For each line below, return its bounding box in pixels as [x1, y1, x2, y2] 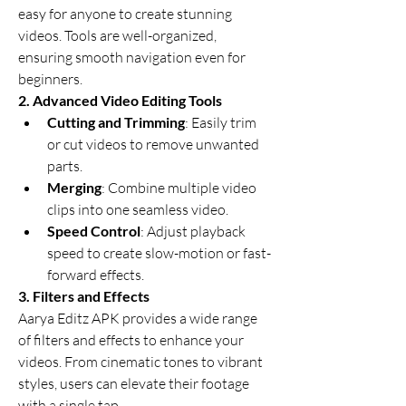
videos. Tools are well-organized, [18, 26, 217, 44]
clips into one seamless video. [47, 200, 228, 218]
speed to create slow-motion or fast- [47, 244, 271, 262]
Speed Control [47, 222, 140, 239]
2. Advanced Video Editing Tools [18, 92, 222, 109]
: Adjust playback [140, 222, 246, 240]
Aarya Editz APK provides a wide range [18, 309, 257, 327]
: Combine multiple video [101, 179, 256, 197]
